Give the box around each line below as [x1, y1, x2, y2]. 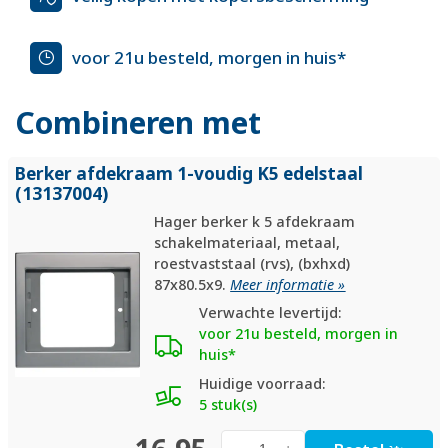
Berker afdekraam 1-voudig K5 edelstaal [15, 161, 363, 185]
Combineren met [15, 101, 261, 143]
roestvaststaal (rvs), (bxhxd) [154, 253, 351, 273]
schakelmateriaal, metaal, [154, 232, 341, 252]
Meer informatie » [230, 274, 346, 294]
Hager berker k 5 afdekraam [154, 211, 356, 231]
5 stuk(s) [199, 395, 258, 415]
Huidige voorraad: [199, 374, 327, 394]
